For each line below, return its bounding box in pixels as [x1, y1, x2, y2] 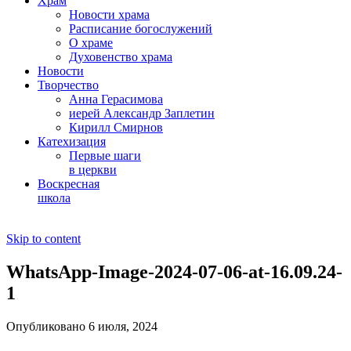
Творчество [38, 78, 99, 92]
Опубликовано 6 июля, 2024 [6, 319, 157, 333]
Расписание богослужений [69, 22, 212, 35]
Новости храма [69, 8, 150, 21]
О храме [69, 36, 113, 49]
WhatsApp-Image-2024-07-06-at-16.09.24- [6, 261, 342, 282]
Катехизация [38, 135, 106, 148]
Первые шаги [69, 149, 141, 162]
